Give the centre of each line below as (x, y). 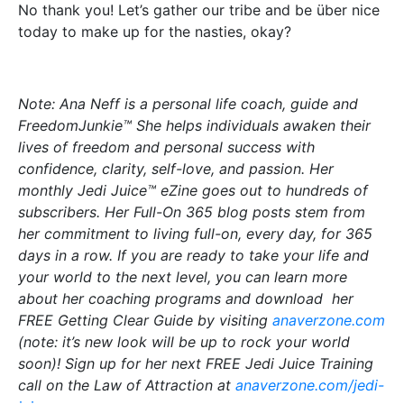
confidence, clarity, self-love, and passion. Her (176, 169)
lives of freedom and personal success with (166, 147)
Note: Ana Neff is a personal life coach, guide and (188, 104)
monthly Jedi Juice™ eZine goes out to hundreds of (193, 190)
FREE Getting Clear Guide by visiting (145, 320)
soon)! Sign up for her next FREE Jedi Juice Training (196, 363)
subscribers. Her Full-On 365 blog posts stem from (192, 212)
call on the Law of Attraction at (127, 385)
